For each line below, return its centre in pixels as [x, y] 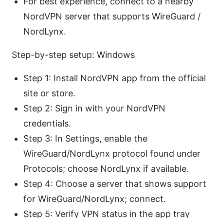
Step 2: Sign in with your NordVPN [94, 109]
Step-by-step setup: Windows [73, 55]
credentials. [47, 124]
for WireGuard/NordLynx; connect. [95, 199]
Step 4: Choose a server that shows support [115, 184]
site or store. [49, 93]
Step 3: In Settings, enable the [85, 139]
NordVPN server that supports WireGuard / [112, 17]
